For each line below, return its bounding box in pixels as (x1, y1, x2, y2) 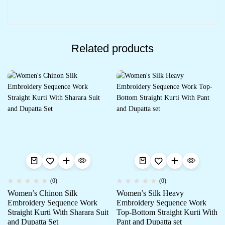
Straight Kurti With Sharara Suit (8, 208, 108, 217)
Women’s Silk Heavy (116, 189, 184, 198)
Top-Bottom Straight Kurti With (116, 208, 217, 217)
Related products (71, 42, 154, 55)
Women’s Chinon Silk (8, 189, 77, 198)
